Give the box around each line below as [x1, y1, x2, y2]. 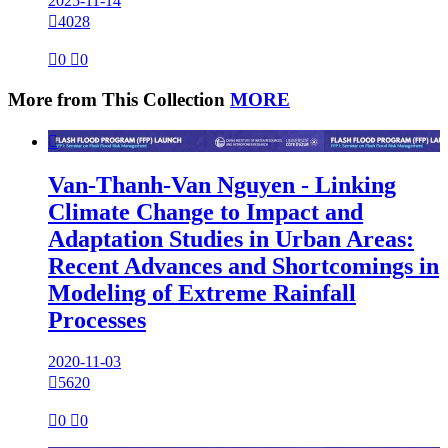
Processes [48, 306, 146, 333]
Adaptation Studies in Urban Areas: [48, 225, 414, 252]
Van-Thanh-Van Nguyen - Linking [48, 171, 396, 198]
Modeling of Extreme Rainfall [48, 279, 356, 306]
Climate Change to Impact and [48, 198, 363, 225]
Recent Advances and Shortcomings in [48, 252, 439, 279]
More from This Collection [8, 88, 230, 110]
